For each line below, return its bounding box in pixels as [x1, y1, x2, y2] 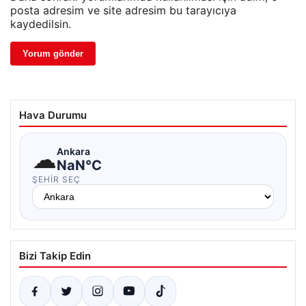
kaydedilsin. [10, 17, 71, 31]
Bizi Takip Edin [19, 249, 91, 263]
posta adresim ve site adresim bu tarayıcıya [10, 3, 236, 18]
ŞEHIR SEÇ [32, 174, 81, 185]
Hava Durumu [19, 109, 87, 122]
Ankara [57, 145, 90, 157]
